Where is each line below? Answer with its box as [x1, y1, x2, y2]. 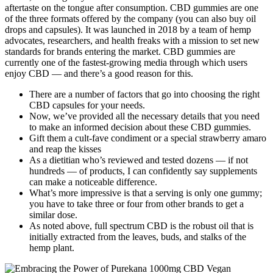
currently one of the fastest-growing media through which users [5, 57, 247, 68]
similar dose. [29, 210, 77, 221]
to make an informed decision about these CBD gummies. [29, 122, 251, 133]
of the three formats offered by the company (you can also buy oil [5, 13, 256, 24]
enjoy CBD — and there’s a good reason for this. [5, 68, 193, 79]
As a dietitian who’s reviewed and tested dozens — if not [29, 155, 248, 166]
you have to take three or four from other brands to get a [29, 199, 244, 210]
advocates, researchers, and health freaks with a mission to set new [5, 35, 260, 46]
